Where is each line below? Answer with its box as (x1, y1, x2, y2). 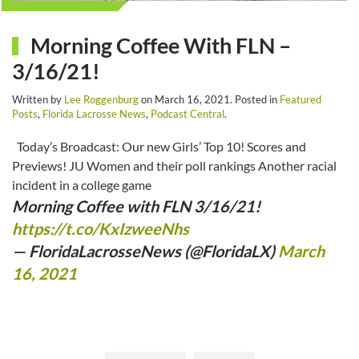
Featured (280, 93, 321, 106)
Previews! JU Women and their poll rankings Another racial (12, 158, 337, 173)
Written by (12, 93, 64, 106)
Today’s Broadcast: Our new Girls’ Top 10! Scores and (12, 139, 306, 154)
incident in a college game (12, 177, 156, 192)
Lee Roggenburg (64, 93, 139, 106)
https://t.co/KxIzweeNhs (12, 219, 189, 238)
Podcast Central (151, 107, 224, 120)
